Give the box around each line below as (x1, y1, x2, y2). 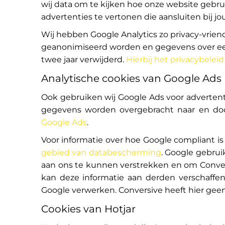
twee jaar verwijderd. (41, 55, 124, 64)
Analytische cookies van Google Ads (41, 72, 221, 84)
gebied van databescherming (41, 148, 161, 157)
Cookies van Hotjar (41, 203, 136, 215)
